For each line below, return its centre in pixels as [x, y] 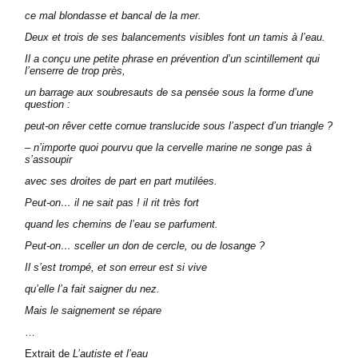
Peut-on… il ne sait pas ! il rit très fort [112, 203]
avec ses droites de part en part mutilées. [121, 181]
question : [48, 105]
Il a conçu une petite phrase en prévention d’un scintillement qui [173, 59]
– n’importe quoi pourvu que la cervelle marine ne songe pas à [169, 148]
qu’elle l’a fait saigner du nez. [93, 289]
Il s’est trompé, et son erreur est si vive [116, 268]
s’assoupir [49, 160]
